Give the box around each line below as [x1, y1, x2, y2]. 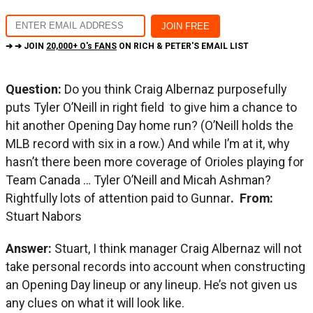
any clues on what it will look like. [6, 295, 184, 310]
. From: [231, 190, 273, 205]
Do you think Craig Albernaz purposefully [64, 81, 286, 96]
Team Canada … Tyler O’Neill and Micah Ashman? [6, 172, 271, 187]
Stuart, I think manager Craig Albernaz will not [54, 240, 302, 256]
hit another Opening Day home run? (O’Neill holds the [6, 117, 293, 133]
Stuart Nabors [6, 208, 82, 224]
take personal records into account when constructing [6, 259, 305, 274]
